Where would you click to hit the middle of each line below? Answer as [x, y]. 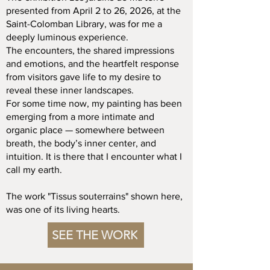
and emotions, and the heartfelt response [93, 64]
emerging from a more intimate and [80, 117]
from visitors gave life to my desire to [83, 77]
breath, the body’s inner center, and [81, 143]
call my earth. [34, 170]
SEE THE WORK [95, 235]
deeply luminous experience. [67, 37]
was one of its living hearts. [63, 209]
